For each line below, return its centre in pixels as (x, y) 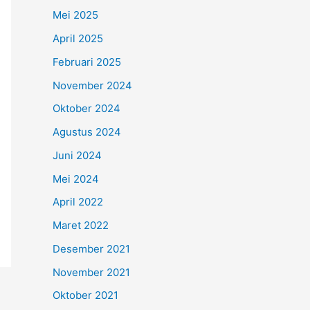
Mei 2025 (75, 15)
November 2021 (91, 272)
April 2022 (78, 202)
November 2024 (92, 85)
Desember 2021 (91, 248)
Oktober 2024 (86, 109)
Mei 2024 (76, 179)
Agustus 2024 (87, 132)
